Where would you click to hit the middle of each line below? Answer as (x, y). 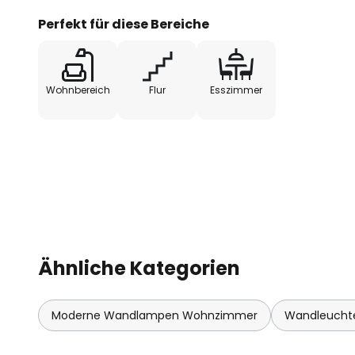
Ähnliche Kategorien (139, 268)
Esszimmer (236, 90)
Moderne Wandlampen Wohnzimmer (155, 315)
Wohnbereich (78, 90)
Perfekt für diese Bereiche (124, 24)
